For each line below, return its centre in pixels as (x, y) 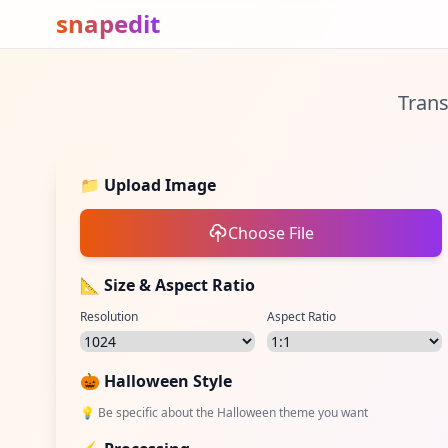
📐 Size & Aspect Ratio (167, 285)
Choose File (270, 233)
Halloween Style (168, 381)
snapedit (108, 23)
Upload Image (160, 185)
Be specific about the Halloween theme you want (233, 412)
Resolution (109, 316)
